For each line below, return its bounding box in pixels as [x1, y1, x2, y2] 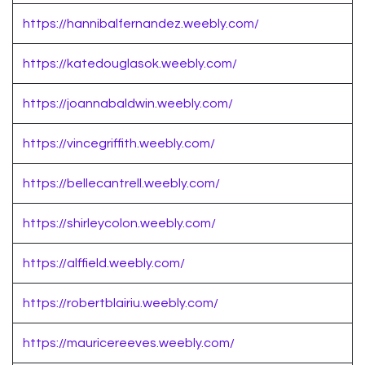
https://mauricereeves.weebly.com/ [23, 336, 235, 350]
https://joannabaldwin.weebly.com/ [23, 97, 233, 111]
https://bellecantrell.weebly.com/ [23, 177, 220, 191]
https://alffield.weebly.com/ [23, 257, 185, 270]
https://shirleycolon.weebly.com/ [23, 217, 216, 231]
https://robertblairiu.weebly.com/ [23, 297, 218, 310]
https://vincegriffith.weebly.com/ [23, 137, 215, 151]
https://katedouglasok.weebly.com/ [23, 57, 237, 71]
